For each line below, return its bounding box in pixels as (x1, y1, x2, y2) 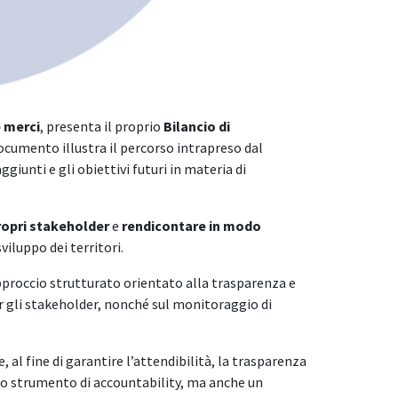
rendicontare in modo (122, 216, 261, 235)
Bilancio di (161, 116, 230, 135)
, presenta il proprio (40, 116, 161, 135)
